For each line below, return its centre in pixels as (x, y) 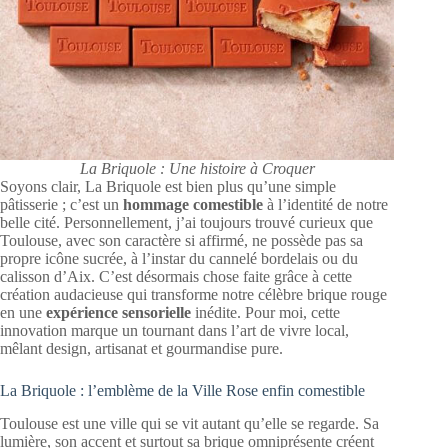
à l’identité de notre (325, 204)
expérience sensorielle (118, 312)
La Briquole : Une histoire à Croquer (197, 168)
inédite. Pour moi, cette (265, 312)
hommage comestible (193, 204)
